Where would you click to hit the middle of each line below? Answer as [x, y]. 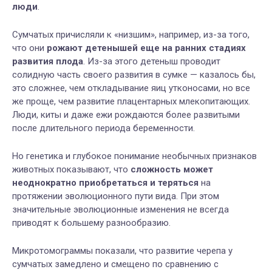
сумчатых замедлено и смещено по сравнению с [115, 264]
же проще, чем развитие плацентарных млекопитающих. [131, 101]
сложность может [172, 169]
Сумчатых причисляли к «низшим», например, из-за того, [131, 34]
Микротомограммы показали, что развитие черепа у [122, 250]
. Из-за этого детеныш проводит [152, 61]
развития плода [48, 61]
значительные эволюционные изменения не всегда [121, 209]
